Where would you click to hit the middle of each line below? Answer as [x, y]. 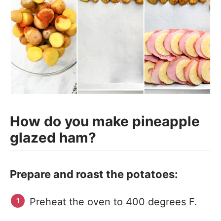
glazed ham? [55, 138]
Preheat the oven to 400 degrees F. [113, 202]
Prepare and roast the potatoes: [94, 174]
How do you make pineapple [105, 121]
